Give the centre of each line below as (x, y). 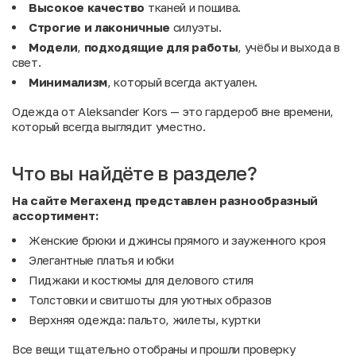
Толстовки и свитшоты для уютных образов (150, 300)
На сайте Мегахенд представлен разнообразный (165, 200)
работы (215, 47)
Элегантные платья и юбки (101, 260)
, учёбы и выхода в (289, 47)
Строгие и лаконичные (99, 27)
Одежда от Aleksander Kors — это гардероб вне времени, (173, 111)
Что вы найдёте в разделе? (134, 173)
